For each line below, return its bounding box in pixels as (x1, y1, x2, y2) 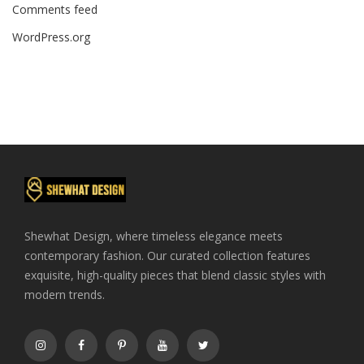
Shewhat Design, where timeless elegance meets (24, 227, 283, 244)
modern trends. (24, 286, 105, 302)
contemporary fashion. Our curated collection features (24, 247, 310, 263)
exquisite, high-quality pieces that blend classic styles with (24, 266, 326, 283)
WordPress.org (12, 28, 90, 45)
